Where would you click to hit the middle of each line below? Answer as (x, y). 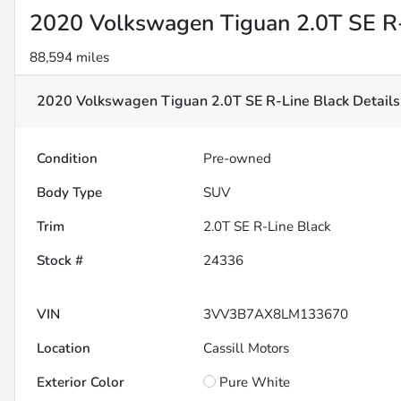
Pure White (255, 383)
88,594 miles (69, 58)
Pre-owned (238, 159)
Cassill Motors (247, 349)
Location (64, 349)
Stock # (60, 261)
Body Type (69, 193)
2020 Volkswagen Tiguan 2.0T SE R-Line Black (193, 102)
